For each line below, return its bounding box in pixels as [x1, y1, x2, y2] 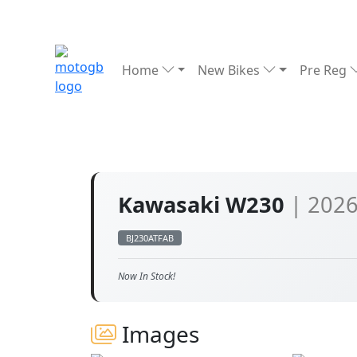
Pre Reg [299, 61, 350, 79]
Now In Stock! [118, 269, 175, 283]
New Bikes [198, 61, 264, 79]
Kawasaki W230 [118, 190, 290, 219]
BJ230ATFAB [126, 232, 174, 244]
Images [116, 319, 199, 349]
